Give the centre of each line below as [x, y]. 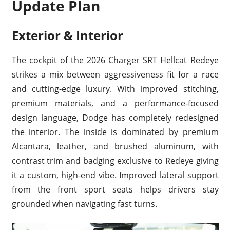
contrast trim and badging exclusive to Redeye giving [115, 160]
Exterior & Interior [67, 35]
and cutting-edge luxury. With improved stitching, [115, 89]
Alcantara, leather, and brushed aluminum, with [115, 146]
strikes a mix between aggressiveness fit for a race [115, 74]
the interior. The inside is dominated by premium [115, 132]
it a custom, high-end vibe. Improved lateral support [115, 175]
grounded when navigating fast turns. [84, 204]
